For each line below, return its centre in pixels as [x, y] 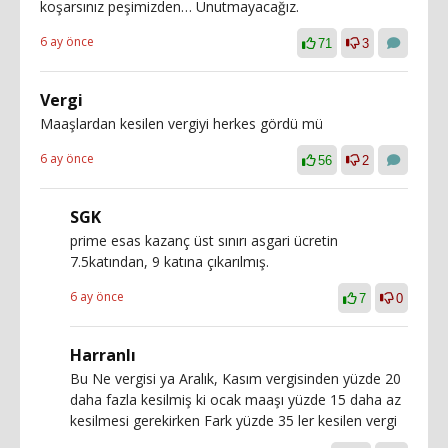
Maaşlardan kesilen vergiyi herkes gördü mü [181, 123]
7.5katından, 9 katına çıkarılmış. [169, 261]
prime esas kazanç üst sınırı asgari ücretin [204, 240]
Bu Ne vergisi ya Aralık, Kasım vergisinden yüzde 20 [235, 378]
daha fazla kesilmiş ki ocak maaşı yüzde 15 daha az [235, 399]
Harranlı [103, 354]
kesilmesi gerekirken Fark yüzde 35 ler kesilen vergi [233, 420]
